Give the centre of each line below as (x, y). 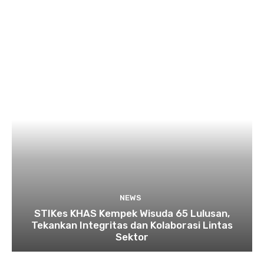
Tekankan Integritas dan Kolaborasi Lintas (132, 225)
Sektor (132, 237)
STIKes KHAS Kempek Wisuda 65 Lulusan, (132, 214)
